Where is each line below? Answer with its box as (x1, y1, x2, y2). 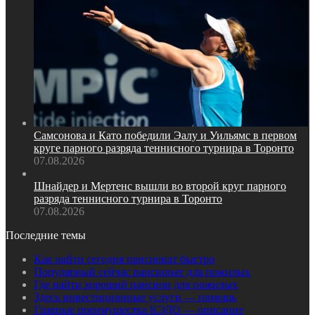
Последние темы (6, 229, 86, 242)
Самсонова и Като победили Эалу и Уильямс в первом (34, 129, 297, 142)
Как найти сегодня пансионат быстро (34, 253, 214, 266)
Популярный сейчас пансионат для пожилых (34, 266, 250, 278)
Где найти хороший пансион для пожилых (34, 278, 238, 291)
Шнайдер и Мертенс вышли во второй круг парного (34, 180, 286, 193)
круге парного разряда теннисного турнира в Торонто (34, 142, 294, 155)
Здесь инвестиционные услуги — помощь (34, 291, 236, 304)
